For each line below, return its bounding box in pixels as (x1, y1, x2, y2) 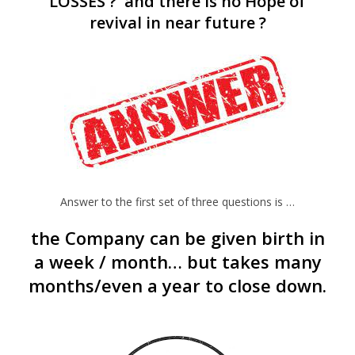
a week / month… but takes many (33, 250, 322, 273)
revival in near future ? (89, 12, 266, 34)
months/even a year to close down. (29, 273, 326, 297)
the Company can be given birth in (30, 226, 325, 250)
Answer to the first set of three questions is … (60, 193, 295, 209)
